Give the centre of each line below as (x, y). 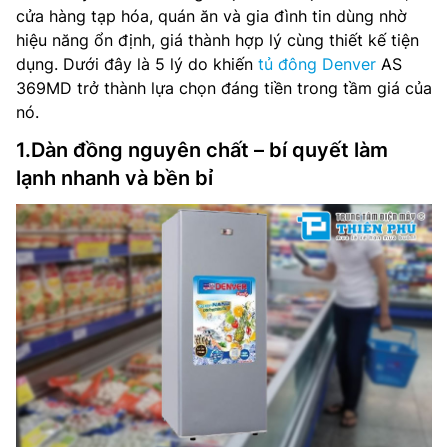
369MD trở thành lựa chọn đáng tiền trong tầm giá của (224, 88)
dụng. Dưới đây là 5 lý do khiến (137, 64)
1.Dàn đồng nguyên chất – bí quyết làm (202, 150)
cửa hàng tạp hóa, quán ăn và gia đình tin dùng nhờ (211, 16)
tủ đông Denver (317, 64)
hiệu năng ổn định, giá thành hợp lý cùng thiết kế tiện (217, 40)
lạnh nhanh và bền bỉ (114, 178)
